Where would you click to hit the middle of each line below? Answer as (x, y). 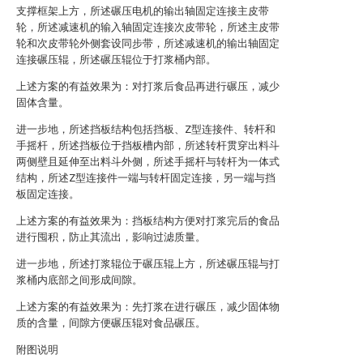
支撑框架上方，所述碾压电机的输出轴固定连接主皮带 (143, 11)
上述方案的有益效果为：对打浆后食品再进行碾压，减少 (148, 86)
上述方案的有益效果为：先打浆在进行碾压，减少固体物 (148, 307)
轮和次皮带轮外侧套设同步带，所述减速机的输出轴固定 (148, 43)
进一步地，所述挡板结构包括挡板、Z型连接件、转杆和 (146, 129)
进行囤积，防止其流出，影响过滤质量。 (111, 237)
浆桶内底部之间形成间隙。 (79, 280)
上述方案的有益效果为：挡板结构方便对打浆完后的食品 (148, 221)
